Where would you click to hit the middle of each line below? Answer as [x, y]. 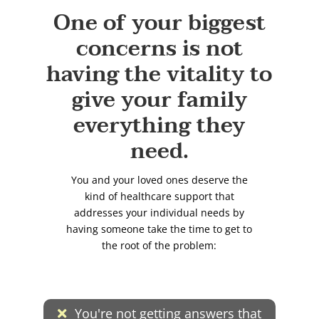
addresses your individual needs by [159, 213]
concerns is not [159, 49]
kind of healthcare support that [159, 196]
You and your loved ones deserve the [159, 180]
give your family [159, 100]
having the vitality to [159, 74]
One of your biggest [159, 23]
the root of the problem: [159, 245]
